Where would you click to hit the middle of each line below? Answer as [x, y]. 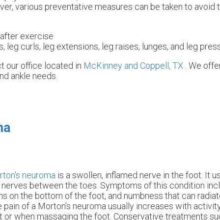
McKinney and [112, 65]
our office [24, 65]
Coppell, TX [162, 65]
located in [63, 65]
